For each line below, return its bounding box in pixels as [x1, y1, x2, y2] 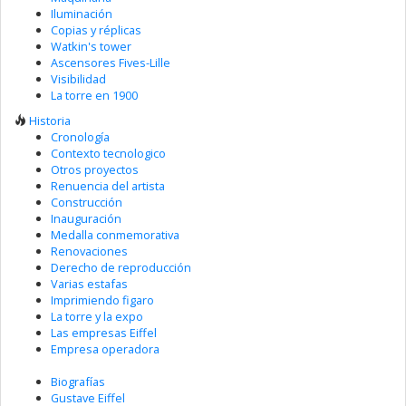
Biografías [51, 373, 105, 390]
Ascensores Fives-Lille [51, 53, 170, 71]
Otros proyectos [51, 161, 139, 178]
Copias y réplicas [51, 21, 141, 38]
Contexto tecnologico [51, 145, 166, 161]
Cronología [51, 129, 110, 145]
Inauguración [51, 210, 121, 227]
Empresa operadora [51, 341, 159, 357]
